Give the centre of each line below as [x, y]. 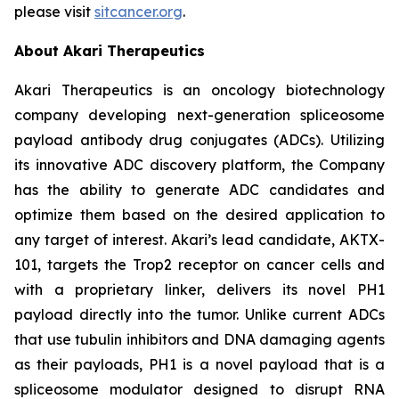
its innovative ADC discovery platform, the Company [199, 165]
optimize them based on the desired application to [199, 215]
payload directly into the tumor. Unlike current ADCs [199, 314]
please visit [54, 12]
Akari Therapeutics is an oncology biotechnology [199, 90]
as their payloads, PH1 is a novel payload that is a [199, 364]
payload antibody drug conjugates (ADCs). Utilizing [199, 140]
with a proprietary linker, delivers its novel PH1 [199, 289]
